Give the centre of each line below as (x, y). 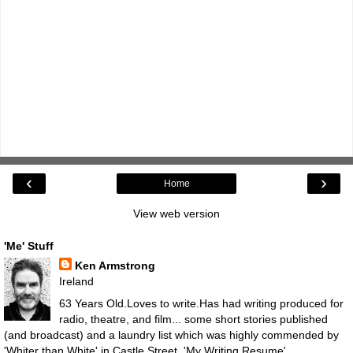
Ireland (76, 282)
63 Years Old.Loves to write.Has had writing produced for (201, 303)
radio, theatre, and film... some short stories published (193, 319)
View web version (176, 214)
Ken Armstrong (115, 266)
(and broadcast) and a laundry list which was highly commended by (171, 334)
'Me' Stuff (29, 246)
